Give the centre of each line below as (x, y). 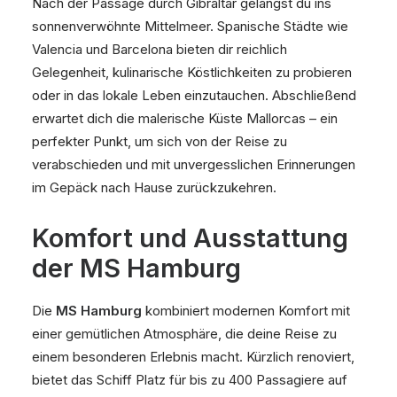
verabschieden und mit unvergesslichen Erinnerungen (194, 164)
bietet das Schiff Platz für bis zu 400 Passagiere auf (190, 380)
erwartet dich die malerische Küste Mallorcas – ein (185, 118)
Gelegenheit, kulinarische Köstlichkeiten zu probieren (192, 72)
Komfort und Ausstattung (190, 238)
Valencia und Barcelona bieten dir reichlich (160, 49)
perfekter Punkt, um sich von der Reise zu (160, 141)
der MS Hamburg (136, 268)
